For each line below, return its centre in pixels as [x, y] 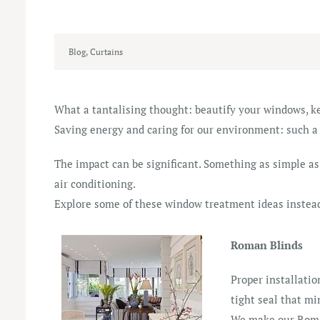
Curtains [106, 51]
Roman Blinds [267, 245]
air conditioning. [95, 183]
